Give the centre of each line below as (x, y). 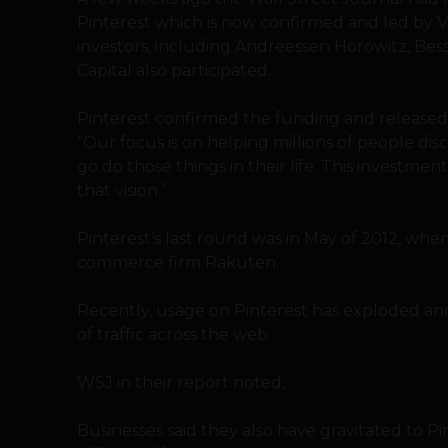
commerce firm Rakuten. (178, 262)
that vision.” (122, 190)
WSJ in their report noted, (181, 382)
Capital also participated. (174, 70)
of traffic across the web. (174, 334)
